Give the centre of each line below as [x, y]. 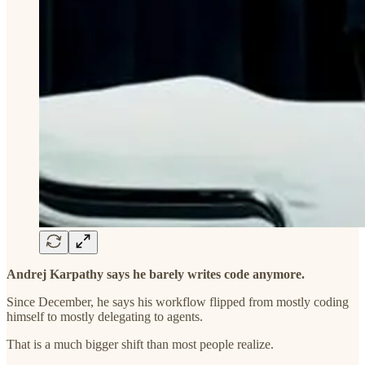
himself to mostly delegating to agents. [105, 316]
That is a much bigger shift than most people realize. [140, 344]
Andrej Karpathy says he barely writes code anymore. [156, 274]
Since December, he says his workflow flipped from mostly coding [178, 301]
